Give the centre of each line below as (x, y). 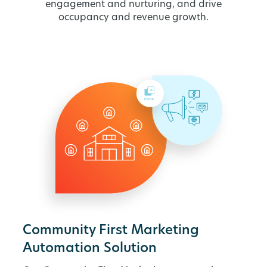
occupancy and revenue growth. (133, 18)
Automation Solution (90, 249)
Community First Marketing (111, 231)
